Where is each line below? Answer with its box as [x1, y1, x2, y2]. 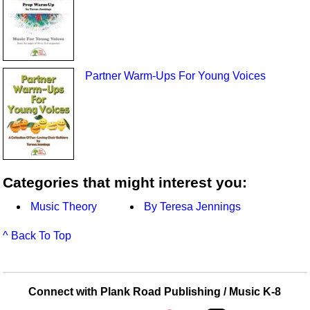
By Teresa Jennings [144, 201, 241, 213]
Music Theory [30, 201, 98, 213]
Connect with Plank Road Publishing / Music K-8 [28, 286, 282, 298]
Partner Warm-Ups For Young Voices [84, 70, 266, 82]
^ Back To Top [3, 230, 72, 242]
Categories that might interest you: [3, 174, 248, 190]
